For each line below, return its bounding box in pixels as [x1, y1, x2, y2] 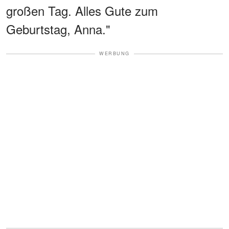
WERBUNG [99, 50, 130, 57]
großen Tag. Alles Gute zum [6, 2, 158, 20]
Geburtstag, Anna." [6, 20, 110, 38]
